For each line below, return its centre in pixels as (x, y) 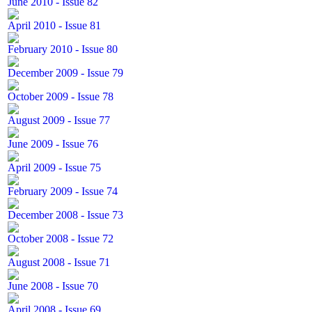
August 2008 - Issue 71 (59, 262)
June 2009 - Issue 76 (53, 144)
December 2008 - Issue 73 (65, 215)
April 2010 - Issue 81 (54, 25)
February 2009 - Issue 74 (63, 191)
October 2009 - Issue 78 (61, 96)
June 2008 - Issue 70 (53, 286)
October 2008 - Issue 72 (61, 239)
